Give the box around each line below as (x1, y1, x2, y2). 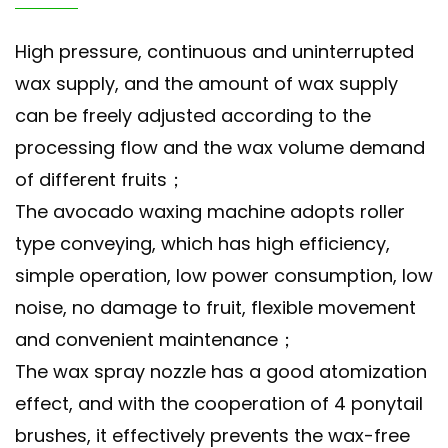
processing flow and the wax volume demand (15, 135, 425, 161)
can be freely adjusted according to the (15, 103, 371, 129)
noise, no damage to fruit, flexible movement (15, 295, 416, 321)
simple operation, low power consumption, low (15, 263, 433, 289)
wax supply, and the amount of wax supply (15, 71, 398, 97)
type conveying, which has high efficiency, (15, 231, 390, 257)
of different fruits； (15, 167, 185, 193)
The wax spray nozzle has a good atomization (15, 359, 427, 385)
